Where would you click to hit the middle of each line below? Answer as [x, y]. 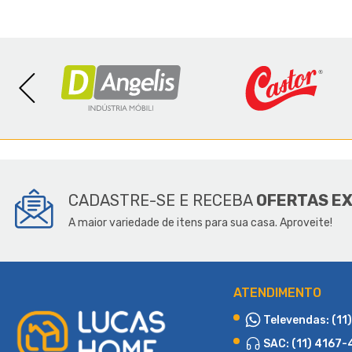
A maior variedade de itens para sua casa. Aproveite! [200, 223]
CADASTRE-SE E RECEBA [162, 201]
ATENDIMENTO [277, 292]
